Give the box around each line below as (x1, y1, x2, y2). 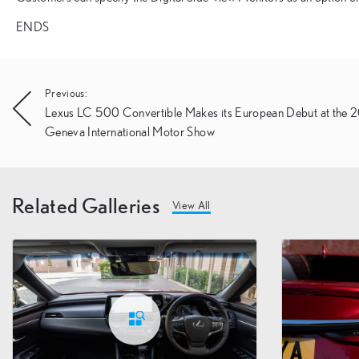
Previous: (45, 87, 88, 99)
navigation (12, 111, 99, 135)
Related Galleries (12, 193, 159, 217)
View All (171, 200, 211, 212)
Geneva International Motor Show (45, 125, 215, 139)
